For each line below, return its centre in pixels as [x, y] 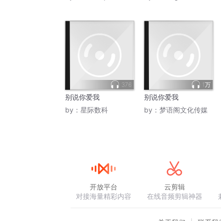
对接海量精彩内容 [104, 196]
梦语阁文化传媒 [184, 110]
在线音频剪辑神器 [175, 196]
